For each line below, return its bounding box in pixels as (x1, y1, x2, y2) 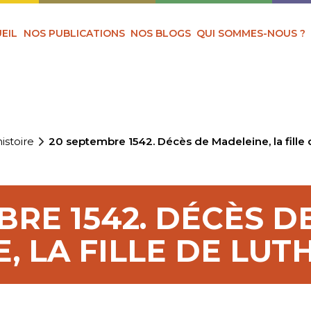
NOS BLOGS (131, 26, 192, 40)
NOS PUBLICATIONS (23, 26, 125, 40)
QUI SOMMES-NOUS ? (196, 26, 306, 40)
